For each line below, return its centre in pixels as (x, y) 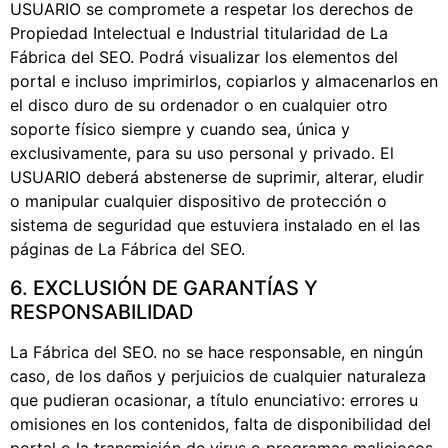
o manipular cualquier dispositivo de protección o (198, 201)
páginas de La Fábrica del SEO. (127, 249)
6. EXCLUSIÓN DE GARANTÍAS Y (164, 287)
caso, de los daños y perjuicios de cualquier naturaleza (218, 375)
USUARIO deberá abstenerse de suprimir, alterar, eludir (217, 177)
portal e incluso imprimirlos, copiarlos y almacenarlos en (224, 81)
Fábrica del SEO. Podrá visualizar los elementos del (204, 57)
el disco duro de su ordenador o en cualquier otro (199, 105)
